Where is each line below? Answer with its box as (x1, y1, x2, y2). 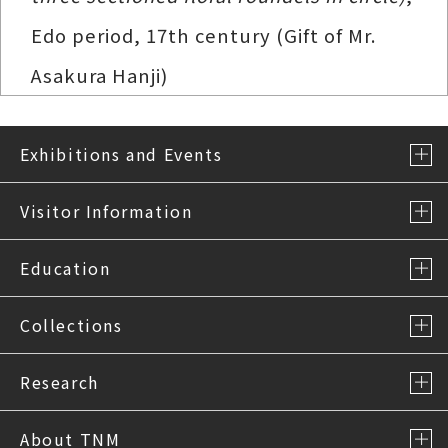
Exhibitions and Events (20, 142, 223, 166)
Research (20, 370, 99, 394)
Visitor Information (20, 199, 193, 223)
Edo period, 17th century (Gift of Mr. (31, 22, 377, 48)
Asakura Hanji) (31, 62, 168, 88)
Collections (20, 313, 123, 337)
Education (20, 256, 111, 280)
